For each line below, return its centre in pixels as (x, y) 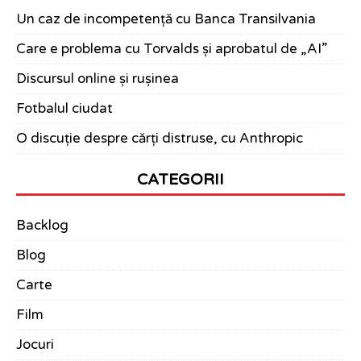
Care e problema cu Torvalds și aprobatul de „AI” (172, 50)
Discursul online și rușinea (98, 79)
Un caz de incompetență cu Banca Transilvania (166, 20)
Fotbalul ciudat (64, 109)
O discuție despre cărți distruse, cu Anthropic (160, 139)
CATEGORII (180, 180)
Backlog (42, 226)
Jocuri (35, 345)
